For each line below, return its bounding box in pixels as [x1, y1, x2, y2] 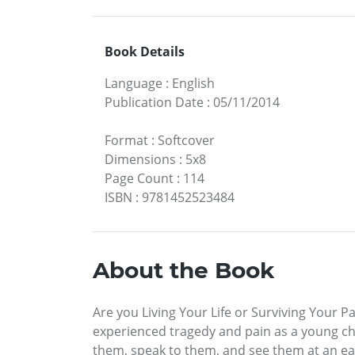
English [172, 74, 215, 92]
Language [105, 74, 162, 92]
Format [105, 131, 148, 149]
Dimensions [105, 150, 176, 168]
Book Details [105, 42, 185, 60]
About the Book [93, 256, 274, 284]
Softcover [158, 131, 215, 149]
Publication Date [105, 93, 204, 111]
